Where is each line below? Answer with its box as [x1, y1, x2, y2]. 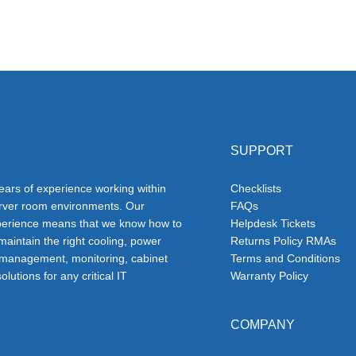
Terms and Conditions [230, 252, 340, 265]
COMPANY [230, 318, 295, 332]
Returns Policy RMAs [230, 234, 336, 248]
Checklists [230, 182, 281, 195]
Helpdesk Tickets [230, 217, 315, 230]
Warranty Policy [230, 269, 308, 283]
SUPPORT [230, 144, 293, 158]
